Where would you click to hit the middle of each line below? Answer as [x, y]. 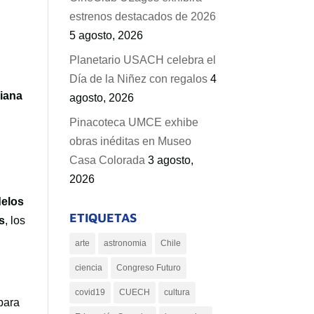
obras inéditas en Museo [130, 141]
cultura [177, 292]
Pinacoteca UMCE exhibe [134, 122]
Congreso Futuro [148, 268]
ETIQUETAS [103, 218]
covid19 [90, 292]
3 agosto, [170, 160]
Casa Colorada [107, 160]
